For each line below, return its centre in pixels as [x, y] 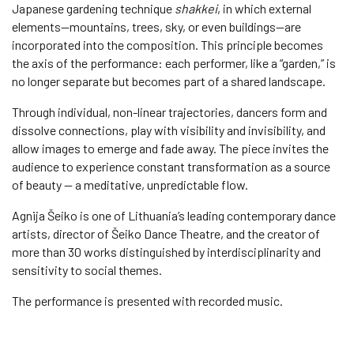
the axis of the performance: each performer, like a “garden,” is [174, 63]
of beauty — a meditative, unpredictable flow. [130, 185]
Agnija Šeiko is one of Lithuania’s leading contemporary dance [174, 215]
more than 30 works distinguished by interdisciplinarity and [166, 252]
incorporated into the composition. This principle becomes [168, 45]
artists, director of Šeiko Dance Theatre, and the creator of [166, 233]
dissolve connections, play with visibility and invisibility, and [169, 130]
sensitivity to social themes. [87, 270]
